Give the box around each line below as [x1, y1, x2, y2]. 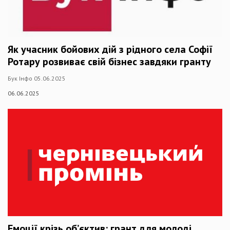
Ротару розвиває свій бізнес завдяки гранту [8, 55, 211, 68]
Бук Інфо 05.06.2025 [8, 74, 66, 82]
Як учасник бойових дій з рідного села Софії [8, 43, 213, 56]
